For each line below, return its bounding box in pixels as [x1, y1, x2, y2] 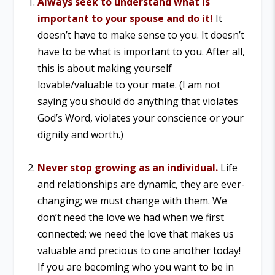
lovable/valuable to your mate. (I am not [37, 77, 220, 91]
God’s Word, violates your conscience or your [37, 110, 244, 125]
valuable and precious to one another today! [37, 244, 241, 258]
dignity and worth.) [37, 127, 123, 141]
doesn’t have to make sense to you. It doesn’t [37, 28, 244, 42]
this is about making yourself [37, 61, 172, 75]
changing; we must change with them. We [37, 194, 227, 208]
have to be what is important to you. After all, [37, 44, 245, 58]
